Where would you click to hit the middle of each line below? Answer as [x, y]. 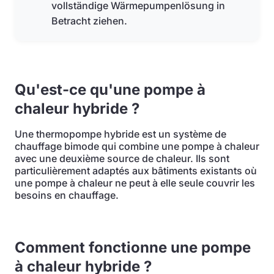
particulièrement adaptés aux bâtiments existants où [136, 171]
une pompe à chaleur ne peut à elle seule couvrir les [135, 183]
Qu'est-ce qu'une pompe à [110, 90]
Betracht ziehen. [89, 21]
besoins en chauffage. [67, 195]
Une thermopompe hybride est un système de [120, 134]
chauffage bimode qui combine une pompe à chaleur [137, 146]
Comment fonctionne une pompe [133, 247]
